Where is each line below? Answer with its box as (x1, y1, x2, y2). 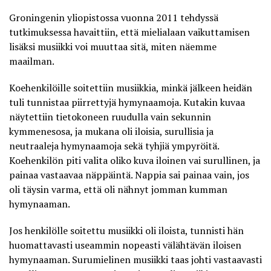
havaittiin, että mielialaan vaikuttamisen (71, 25, 250, 39)
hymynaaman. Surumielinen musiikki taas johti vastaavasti (9, 252, 262, 266)
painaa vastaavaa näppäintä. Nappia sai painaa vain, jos (9, 168, 249, 181)
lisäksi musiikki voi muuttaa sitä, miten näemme (9, 39, 217, 53)
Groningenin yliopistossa (9, 10, 121, 24)
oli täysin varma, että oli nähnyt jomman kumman (9, 182, 227, 196)
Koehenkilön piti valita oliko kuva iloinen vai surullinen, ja (9, 153, 260, 167)
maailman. (9, 54, 54, 68)
